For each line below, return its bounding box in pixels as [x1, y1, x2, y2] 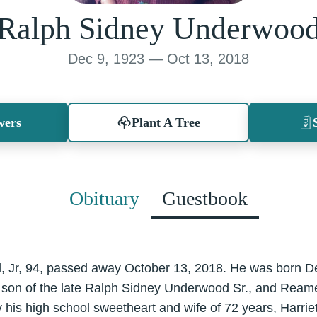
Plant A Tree [131, 115, 200, 129]
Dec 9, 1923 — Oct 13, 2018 [68, 50, 249, 67]
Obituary [69, 187, 139, 209]
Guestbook [162, 187, 248, 209]
